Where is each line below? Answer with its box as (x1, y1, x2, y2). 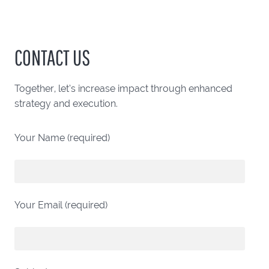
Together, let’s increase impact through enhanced (14, 83, 232, 94)
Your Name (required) (14, 132, 110, 144)
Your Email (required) (14, 199, 107, 211)
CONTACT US (14, 45, 90, 70)
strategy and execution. (14, 98, 118, 109)
